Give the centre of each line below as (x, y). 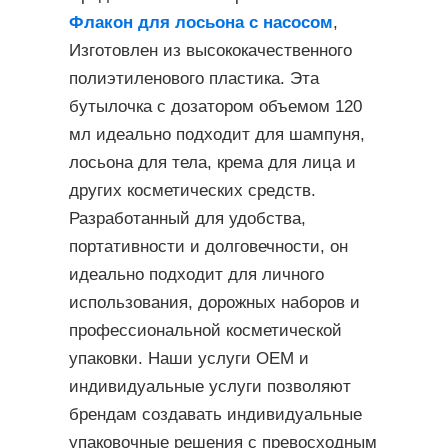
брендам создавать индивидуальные (215, 414)
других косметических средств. (192, 190)
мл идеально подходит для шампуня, (217, 134)
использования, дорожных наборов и (214, 302)
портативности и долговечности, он (208, 246)
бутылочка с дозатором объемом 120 (215, 106)
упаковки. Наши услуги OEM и (189, 358)
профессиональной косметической (205, 330)
